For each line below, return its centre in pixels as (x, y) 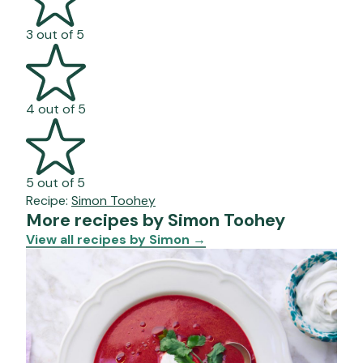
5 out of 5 (56, 183)
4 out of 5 (56, 109)
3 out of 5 (55, 35)
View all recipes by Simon (109, 240)
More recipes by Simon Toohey (156, 220)
